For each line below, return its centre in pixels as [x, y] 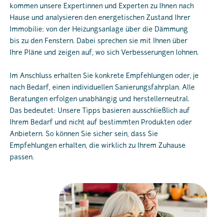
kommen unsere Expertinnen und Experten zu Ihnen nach [102, 6]
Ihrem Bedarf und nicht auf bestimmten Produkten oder [101, 123]
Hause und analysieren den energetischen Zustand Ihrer [100, 18]
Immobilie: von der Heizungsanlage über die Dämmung [99, 30]
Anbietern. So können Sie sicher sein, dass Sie [84, 134]
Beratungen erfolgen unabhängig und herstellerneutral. [100, 99]
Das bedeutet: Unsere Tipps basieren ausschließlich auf [100, 111]
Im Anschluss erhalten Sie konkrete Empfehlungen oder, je [104, 76]
